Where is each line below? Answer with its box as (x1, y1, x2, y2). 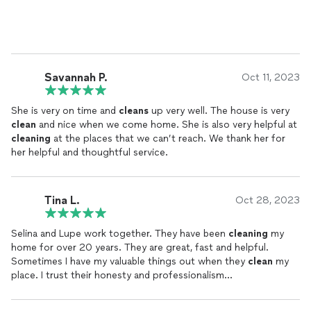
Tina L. (44, 193, 80, 207)
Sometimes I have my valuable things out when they (11, 255, 248, 267)
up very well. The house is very (149, 105, 289, 117)
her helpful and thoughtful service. (11, 146, 168, 158)
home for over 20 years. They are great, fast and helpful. (11, 242, 124, 253)
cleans (119, 105, 149, 117)
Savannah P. (44, 70, 108, 84)
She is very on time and (11, 105, 119, 117)
